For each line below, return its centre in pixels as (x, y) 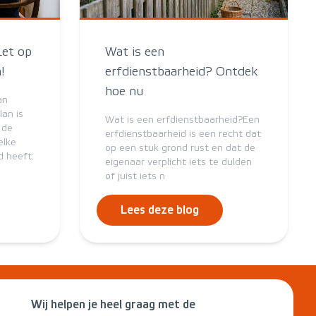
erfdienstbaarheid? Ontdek (181, 72)
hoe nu (124, 91)
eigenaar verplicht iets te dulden (178, 162)
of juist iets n (135, 176)
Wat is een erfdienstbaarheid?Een (182, 120)
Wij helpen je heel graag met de (113, 304)
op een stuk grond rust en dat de (180, 148)
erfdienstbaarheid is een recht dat (183, 134)
